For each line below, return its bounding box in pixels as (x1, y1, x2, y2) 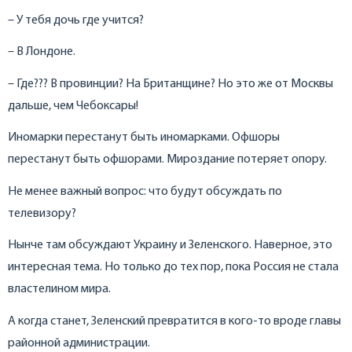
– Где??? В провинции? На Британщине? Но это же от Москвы (8, 77, 333, 90)
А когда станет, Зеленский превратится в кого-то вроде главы (8, 314, 341, 328)
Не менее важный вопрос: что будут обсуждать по (8, 185, 282, 198)
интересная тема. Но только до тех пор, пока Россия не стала (8, 261, 339, 274)
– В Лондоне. (8, 46, 75, 59)
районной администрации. (8, 336, 150, 350)
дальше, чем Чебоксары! (8, 99, 138, 112)
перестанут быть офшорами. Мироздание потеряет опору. (8, 153, 327, 167)
